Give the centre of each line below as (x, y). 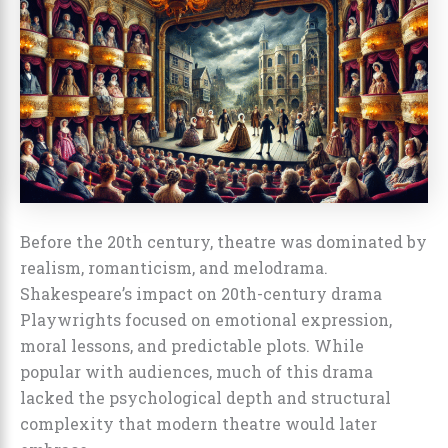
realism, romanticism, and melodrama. (174, 267)
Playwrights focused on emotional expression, (206, 319)
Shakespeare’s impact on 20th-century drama (201, 293)
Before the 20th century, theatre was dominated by (223, 241)
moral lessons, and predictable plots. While (192, 345)
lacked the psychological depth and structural (205, 397)
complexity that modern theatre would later (198, 423)
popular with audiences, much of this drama (196, 371)
